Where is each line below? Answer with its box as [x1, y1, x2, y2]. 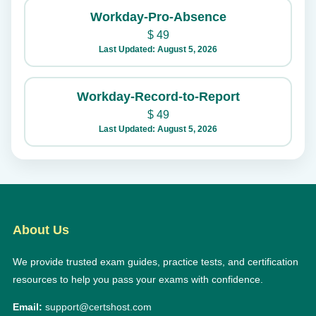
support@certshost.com [44, 300, 152, 312]
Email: [12, 300, 42, 312]
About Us [12, 222, 69, 237]
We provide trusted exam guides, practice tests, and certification [12, 255, 298, 267]
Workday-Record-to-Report [76, 89, 240, 104]
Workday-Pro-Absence [90, 9, 226, 24]
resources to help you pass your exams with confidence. [12, 273, 263, 285]
